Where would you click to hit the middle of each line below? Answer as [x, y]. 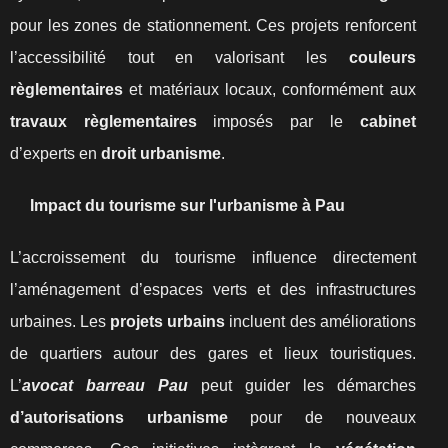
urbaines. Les [60, 321]
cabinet [387, 121]
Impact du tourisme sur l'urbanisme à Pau [187, 205]
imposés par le [278, 121]
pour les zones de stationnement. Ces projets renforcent [213, 25]
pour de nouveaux [321, 417]
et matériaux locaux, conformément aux [269, 89]
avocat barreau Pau [105, 385]
